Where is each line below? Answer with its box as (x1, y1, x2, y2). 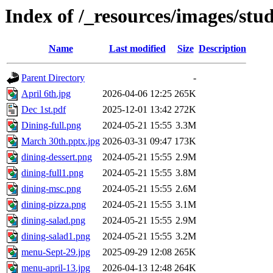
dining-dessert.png (21, 152, 92, 163)
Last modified (108, 43, 166, 54)
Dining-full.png (21, 120, 81, 131)
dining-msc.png (21, 183, 81, 194)
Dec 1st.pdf (21, 104, 66, 115)
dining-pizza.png (21, 199, 86, 210)
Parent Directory (21, 73, 85, 83)
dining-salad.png (21, 215, 85, 226)
